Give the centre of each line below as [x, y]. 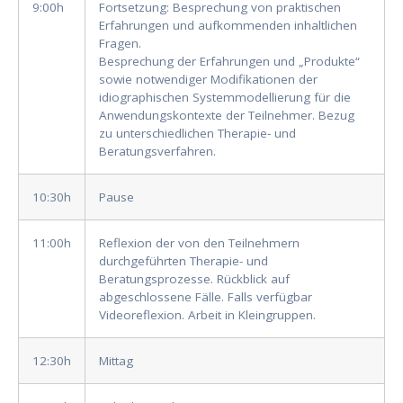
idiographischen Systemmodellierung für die [225, 98]
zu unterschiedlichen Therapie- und [197, 134]
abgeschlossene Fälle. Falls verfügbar [206, 297]
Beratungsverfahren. [157, 152]
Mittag [116, 361]
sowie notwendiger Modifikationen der [208, 80]
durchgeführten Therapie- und [184, 261]
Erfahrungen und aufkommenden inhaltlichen [228, 26]
